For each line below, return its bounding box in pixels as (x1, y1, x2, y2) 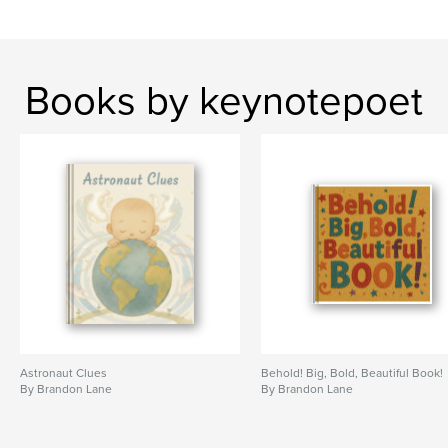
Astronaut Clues (20, 366, 107, 381)
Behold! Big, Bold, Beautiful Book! (261, 366, 444, 381)
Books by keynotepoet (25, 77, 423, 126)
